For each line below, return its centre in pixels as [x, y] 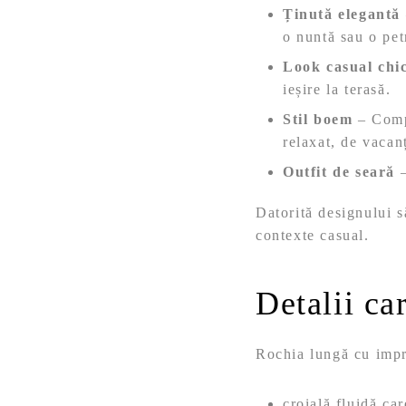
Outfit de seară [339, 172]
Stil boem [318, 120]
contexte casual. [313, 236]
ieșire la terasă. [337, 90]
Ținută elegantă [342, 14]
